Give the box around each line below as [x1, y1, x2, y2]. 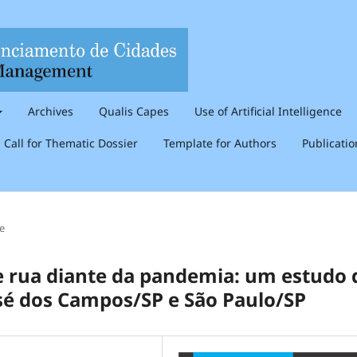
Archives [27, 103, 73, 119]
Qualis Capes [98, 103, 169, 119]
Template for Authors [163, 135, 277, 151]
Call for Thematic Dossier [4, 135, 138, 151]
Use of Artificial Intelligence [194, 103, 342, 119]
